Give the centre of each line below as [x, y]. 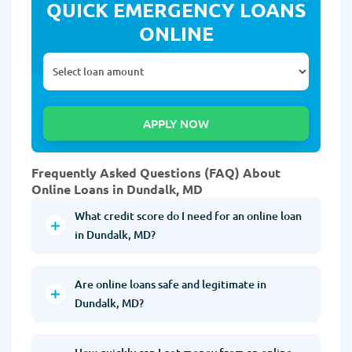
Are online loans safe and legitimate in [170, 284]
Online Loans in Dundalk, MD [117, 189]
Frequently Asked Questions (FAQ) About [156, 173]
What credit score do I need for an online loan [188, 216]
